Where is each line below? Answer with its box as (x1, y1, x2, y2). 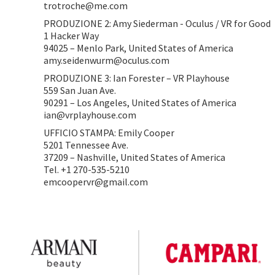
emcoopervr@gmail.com (44, 176, 149, 188)
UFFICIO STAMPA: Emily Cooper (44, 126, 175, 139)
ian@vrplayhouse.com (44, 109, 137, 121)
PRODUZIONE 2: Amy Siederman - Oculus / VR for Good (44, 17, 271, 29)
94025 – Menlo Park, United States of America (44, 42, 234, 54)
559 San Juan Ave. (44, 84, 117, 96)
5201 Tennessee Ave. (44, 139, 129, 151)
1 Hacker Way (44, 29, 99, 42)
